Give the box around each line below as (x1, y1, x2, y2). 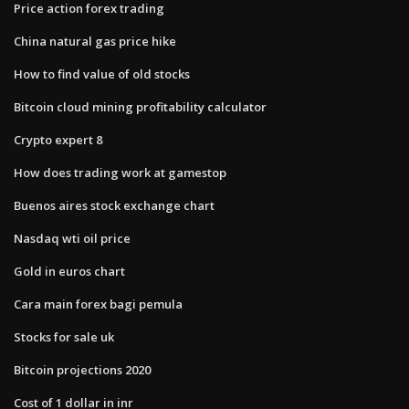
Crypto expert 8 (14, 131, 102, 148)
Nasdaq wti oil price (14, 229, 131, 246)
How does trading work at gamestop (14, 163, 226, 181)
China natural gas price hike (14, 32, 176, 49)
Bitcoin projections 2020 (14, 361, 151, 378)
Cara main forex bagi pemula (14, 295, 183, 312)
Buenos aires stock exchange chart (14, 196, 215, 214)
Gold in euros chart (14, 262, 125, 279)
